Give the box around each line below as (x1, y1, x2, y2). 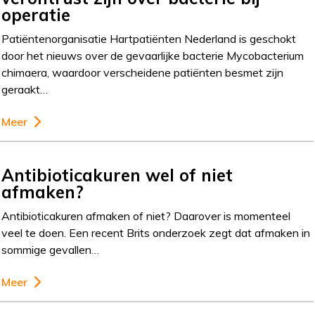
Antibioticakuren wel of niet (1, 164, 233, 186)
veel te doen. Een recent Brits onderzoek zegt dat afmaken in (1, 225, 311, 240)
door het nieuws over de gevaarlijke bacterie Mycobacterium (1, 48, 304, 63)
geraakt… (1, 82, 49, 96)
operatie (1, 4, 71, 25)
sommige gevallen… (1, 242, 100, 257)
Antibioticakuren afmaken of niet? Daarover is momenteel (1, 208, 291, 223)
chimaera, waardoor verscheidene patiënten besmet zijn (1, 65, 284, 79)
